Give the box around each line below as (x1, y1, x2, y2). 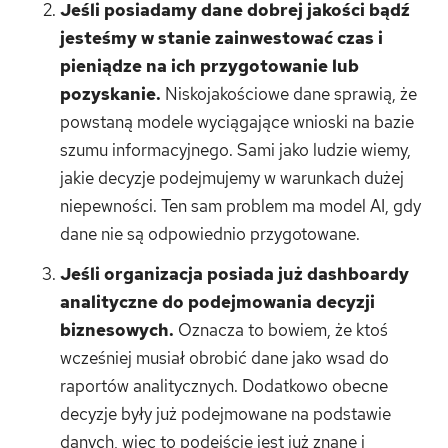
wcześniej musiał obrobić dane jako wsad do (60, 346, 389, 369)
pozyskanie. (60, 82, 161, 105)
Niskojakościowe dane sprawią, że (161, 82, 417, 105)
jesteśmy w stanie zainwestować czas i (60, 26, 383, 49)
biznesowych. (60, 318, 174, 341)
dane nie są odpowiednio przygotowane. (60, 222, 360, 245)
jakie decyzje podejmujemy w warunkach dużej (60, 166, 404, 189)
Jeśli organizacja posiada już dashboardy (60, 262, 409, 285)
